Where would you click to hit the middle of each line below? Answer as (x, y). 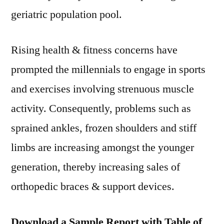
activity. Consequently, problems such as (101, 108)
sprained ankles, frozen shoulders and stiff (104, 128)
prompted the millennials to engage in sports (108, 69)
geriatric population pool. (66, 14)
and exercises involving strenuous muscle (102, 89)
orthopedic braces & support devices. (93, 186)
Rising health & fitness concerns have (94, 50)
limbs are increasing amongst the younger (102, 147)
